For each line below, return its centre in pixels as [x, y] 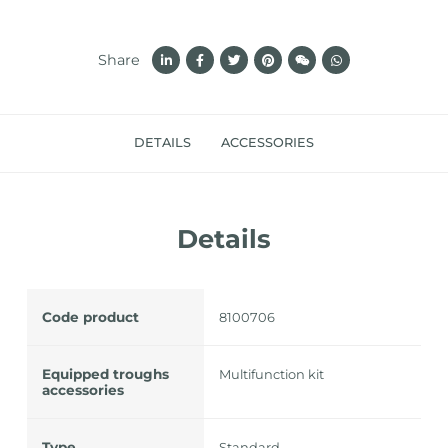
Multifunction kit [272, 373]
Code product [90, 316]
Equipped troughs [105, 373]
